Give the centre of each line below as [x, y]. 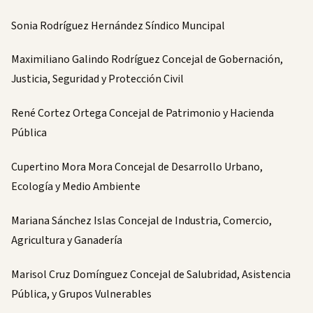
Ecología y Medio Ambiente [76, 186]
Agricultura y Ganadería [67, 240]
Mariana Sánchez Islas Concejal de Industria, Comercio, [141, 220]
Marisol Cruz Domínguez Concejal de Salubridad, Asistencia [151, 274]
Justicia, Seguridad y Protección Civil [97, 79]
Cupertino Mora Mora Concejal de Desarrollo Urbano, [137, 167]
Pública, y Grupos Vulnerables [81, 294]
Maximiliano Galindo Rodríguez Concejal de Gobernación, [147, 60]
